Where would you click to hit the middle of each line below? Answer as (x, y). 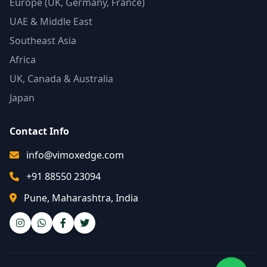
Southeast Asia (43, 41)
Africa (23, 60)
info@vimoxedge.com (75, 155)
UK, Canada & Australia (61, 79)
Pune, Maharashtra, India (81, 198)
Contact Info (39, 131)
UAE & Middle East (51, 21)
